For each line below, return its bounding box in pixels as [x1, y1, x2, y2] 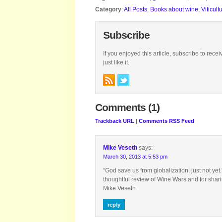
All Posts [124, 6, 147, 13]
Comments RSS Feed [139, 118, 194, 124]
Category [95, 6, 121, 13]
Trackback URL [95, 118, 134, 124]
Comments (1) [95, 102, 160, 113]
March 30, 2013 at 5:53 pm [103, 154, 167, 160]
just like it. [103, 59, 129, 66]
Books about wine [150, 6, 198, 13]
